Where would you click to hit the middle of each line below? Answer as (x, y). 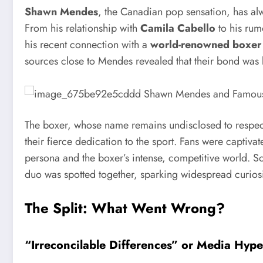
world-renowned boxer (206, 45)
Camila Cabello (178, 28)
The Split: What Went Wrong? (125, 208)
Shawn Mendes (61, 12)
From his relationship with (82, 28)
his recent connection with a (87, 45)
